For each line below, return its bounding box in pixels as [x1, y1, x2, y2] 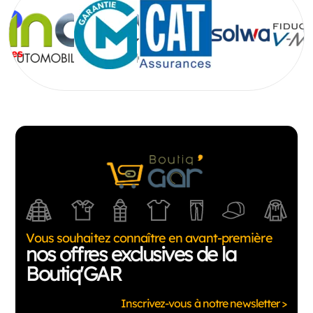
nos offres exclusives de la [26, 241, 236, 266]
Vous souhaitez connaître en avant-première [26, 229, 272, 246]
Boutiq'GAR [26, 261, 121, 286]
